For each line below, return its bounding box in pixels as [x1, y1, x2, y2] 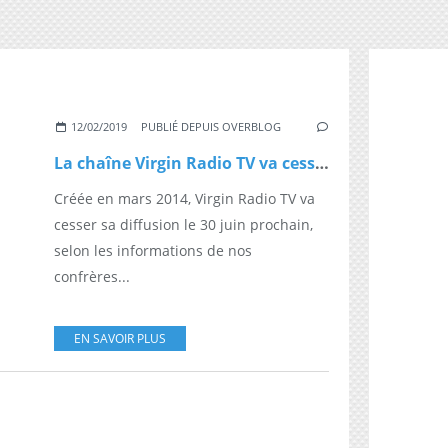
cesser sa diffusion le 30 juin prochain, [54, 214, 313, 234]
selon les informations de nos [54, 240, 252, 260]
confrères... [54, 266, 130, 286]
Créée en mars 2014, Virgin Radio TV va [54, 188, 315, 208]
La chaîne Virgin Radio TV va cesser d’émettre [315, 151, 329, 174]
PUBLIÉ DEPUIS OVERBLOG [141, 118, 282, 134]
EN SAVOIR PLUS [74, 329, 166, 347]
